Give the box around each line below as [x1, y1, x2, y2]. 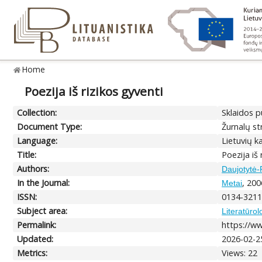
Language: [17, 135, 58, 146]
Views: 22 [222, 247, 258, 258]
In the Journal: [17, 177, 70, 188]
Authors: [17, 163, 50, 174]
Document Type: [17, 120, 82, 132]
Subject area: [17, 205, 68, 216]
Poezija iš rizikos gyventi [24, 82, 163, 99]
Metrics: [17, 247, 48, 258]
